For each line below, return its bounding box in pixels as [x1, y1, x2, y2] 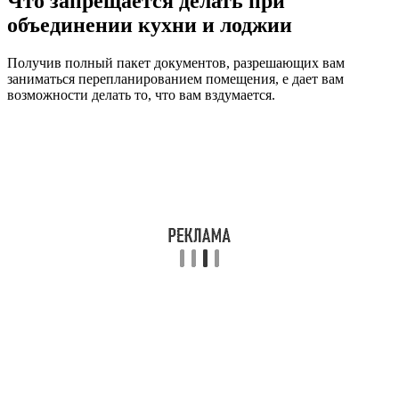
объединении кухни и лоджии [7, 13, 292, 37]
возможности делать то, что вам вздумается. [7, 87, 275, 103]
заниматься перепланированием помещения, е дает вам [7, 71, 344, 87]
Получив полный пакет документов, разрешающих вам [7, 55, 345, 71]
